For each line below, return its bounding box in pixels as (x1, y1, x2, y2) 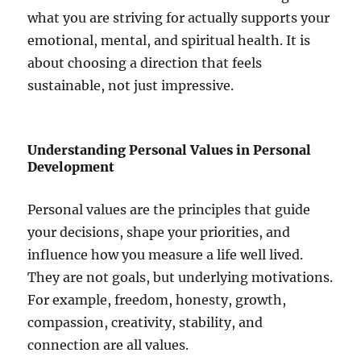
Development (27, 159, 115, 176)
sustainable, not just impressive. (27, 77, 234, 94)
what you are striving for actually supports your (27, 10, 330, 27)
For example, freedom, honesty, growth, (27, 292, 287, 309)
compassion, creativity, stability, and (27, 314, 263, 331)
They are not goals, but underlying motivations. (27, 269, 334, 286)
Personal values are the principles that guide (27, 201, 311, 218)
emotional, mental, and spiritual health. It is (27, 32, 311, 49)
